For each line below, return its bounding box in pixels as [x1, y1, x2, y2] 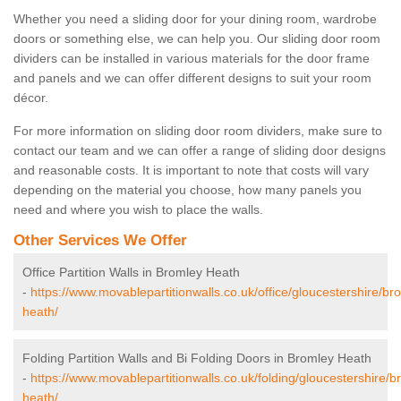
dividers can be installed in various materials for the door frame [13, 51, 370, 66]
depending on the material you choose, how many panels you [13, 183, 362, 198]
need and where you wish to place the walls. [13, 202, 263, 218]
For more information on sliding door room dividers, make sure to [13, 124, 382, 139]
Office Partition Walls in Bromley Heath [22, 265, 240, 280]
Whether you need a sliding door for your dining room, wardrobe [13, 12, 377, 27]
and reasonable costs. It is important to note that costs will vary [13, 163, 369, 178]
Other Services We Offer [13, 232, 187, 250]
